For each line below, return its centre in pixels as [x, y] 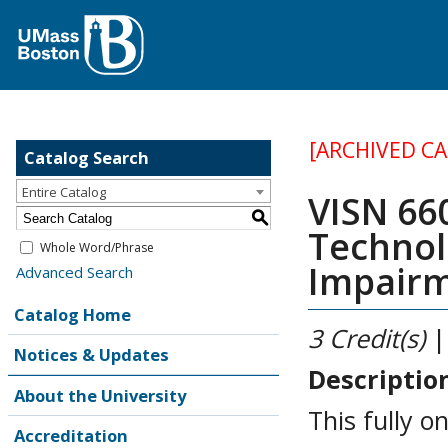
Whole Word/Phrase [97, 247]
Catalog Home [72, 314]
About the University [100, 395]
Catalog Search [86, 157]
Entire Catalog [64, 192]
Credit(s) [377, 337]
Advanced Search [74, 272]
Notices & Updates [91, 354]
